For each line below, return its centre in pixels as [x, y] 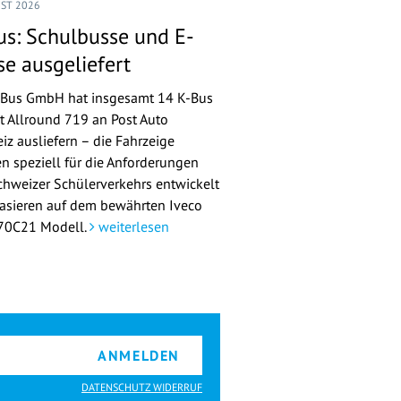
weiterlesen [132, 227]
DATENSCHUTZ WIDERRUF [142, 388]
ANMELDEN [139, 356]
